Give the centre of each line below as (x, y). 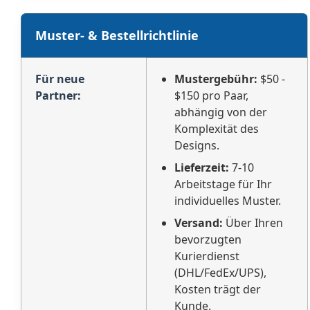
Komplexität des (217, 128)
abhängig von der (221, 112)
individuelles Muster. (228, 200)
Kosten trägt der (218, 289)
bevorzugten (208, 239)
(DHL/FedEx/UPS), (220, 272)
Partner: (58, 95)
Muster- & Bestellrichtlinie (117, 35)
